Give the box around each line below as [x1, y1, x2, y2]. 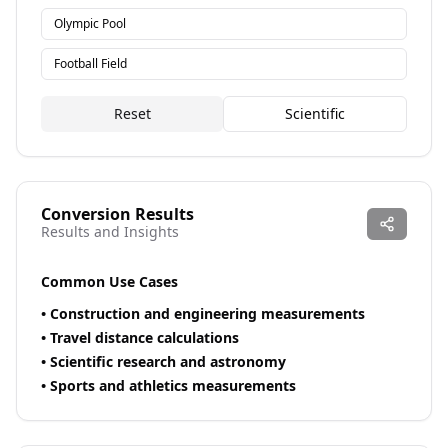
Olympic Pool [54, 15, 126, 32]
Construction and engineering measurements [50, 304, 365, 323]
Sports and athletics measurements [50, 376, 296, 395]
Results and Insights [41, 222, 179, 241]
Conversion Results [41, 203, 194, 225]
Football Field [54, 55, 127, 72]
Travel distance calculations [50, 328, 239, 347]
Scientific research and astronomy [50, 352, 286, 371]
